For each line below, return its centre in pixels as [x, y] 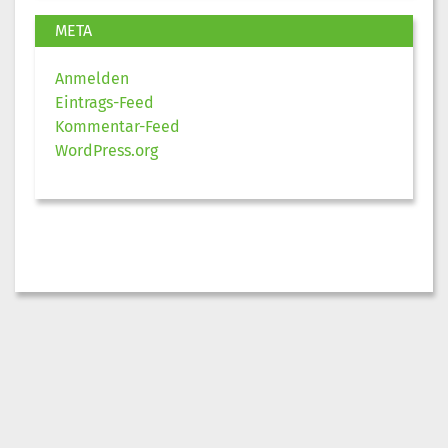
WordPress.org [106, 150]
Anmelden [92, 78]
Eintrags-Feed [104, 102]
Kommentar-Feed [117, 126]
